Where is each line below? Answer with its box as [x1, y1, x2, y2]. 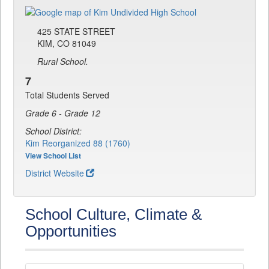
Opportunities [25, 222, 116, 241]
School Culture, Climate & [25, 205, 202, 224]
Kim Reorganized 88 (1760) [25, 137, 130, 150]
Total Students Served [25, 89, 109, 101]
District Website [25, 167, 84, 180]
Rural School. [37, 55, 88, 68]
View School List [25, 150, 81, 162]
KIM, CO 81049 [37, 37, 96, 50]
